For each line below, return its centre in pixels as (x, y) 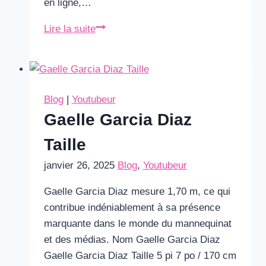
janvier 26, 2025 (79, 165)
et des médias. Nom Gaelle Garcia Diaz (132, 240)
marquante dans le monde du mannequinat (137, 224)
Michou (111, 28)
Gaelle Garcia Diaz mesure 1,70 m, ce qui (137, 191)
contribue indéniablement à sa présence (132, 208)
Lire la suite (69, 29)
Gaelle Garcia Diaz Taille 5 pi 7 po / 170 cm (140, 256)
